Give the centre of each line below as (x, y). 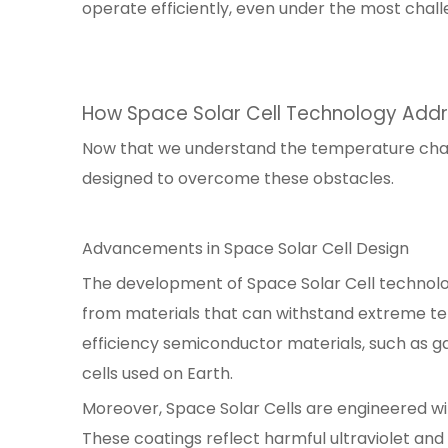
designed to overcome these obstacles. (238, 178)
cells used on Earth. (157, 373)
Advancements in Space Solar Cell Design (245, 248)
